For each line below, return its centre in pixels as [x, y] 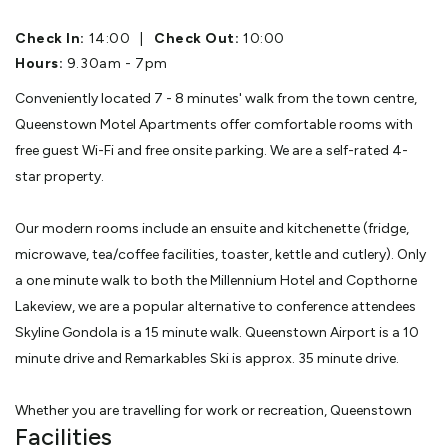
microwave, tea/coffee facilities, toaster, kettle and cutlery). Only [220, 254]
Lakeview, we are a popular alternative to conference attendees [215, 306]
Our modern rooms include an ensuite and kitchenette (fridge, [212, 228]
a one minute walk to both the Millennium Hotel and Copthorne [216, 280]
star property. [59, 176]
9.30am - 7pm [115, 63]
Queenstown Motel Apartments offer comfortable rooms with [214, 124]
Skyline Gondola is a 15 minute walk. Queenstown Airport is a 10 [217, 332]
